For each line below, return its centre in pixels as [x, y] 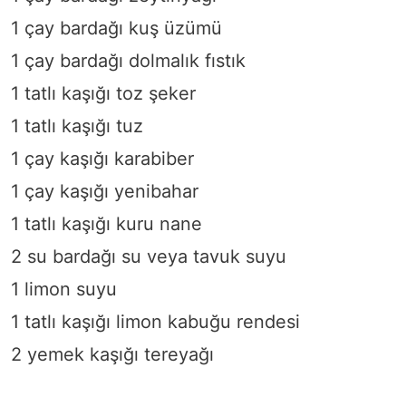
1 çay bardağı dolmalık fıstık [128, 61]
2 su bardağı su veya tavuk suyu [149, 257]
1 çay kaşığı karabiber [102, 159]
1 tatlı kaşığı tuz [77, 126]
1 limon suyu [64, 290]
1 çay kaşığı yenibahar [105, 192]
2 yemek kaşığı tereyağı [112, 355]
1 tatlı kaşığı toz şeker [103, 94]
